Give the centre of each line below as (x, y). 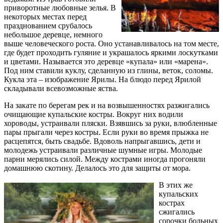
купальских (178, 194)
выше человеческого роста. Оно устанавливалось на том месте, (111, 43)
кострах (172, 203)
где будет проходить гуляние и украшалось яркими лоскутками (111, 52)
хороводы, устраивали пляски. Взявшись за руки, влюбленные (111, 123)
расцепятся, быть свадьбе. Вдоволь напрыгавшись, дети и (102, 141)
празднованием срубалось (48, 25)
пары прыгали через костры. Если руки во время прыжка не (106, 132)
